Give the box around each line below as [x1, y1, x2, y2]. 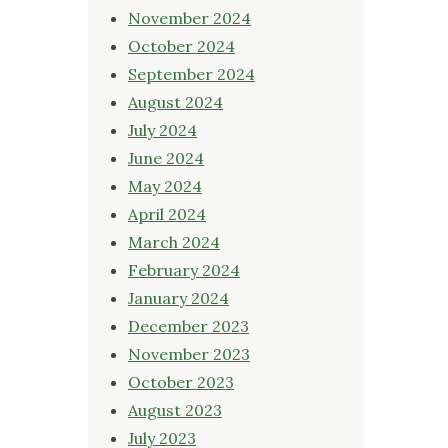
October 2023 [128, 371, 234, 392]
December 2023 [128, 315, 249, 336]
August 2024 [128, 91, 223, 112]
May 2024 [128, 175, 202, 196]
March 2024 [128, 231, 220, 252]
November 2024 [128, 7, 251, 28]
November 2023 [128, 343, 250, 364]
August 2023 [128, 399, 222, 420]
